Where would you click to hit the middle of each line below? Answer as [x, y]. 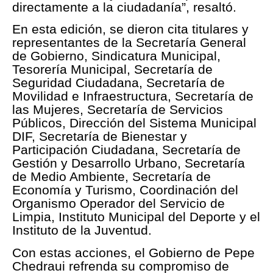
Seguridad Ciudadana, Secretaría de [119, 83]
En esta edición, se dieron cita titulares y [130, 29]
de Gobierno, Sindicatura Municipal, [116, 56]
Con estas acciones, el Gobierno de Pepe [133, 252]
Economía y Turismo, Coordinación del [125, 190]
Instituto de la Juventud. [82, 230]
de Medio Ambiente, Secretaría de [112, 177]
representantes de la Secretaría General [129, 43]
